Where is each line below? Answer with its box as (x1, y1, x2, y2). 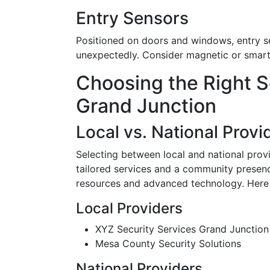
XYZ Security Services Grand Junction (95, 223, 269, 235)
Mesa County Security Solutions (95, 237, 241, 250)
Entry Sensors (76, 8, 189, 28)
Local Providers (76, 199, 183, 217)
